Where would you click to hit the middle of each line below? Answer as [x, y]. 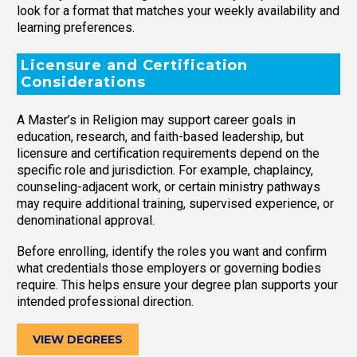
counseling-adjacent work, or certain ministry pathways [169, 187]
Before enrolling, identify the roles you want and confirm [172, 251]
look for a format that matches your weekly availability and [178, 11]
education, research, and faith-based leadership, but [160, 137]
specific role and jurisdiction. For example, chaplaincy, [165, 171]
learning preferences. [76, 27]
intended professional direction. [105, 301]
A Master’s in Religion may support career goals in [156, 120]
